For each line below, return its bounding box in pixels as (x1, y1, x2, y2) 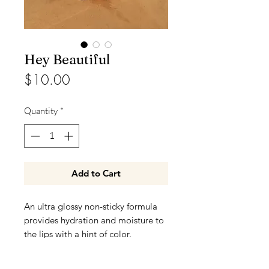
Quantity (24, 105, 58, 116)
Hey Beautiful (24, 51, 110, 68)
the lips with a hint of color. (24, 228, 131, 240)
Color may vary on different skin (24, 255, 150, 267)
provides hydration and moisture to (24, 214, 164, 226)
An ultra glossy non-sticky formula (24, 200, 157, 212)
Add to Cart (71, 167, 121, 179)
